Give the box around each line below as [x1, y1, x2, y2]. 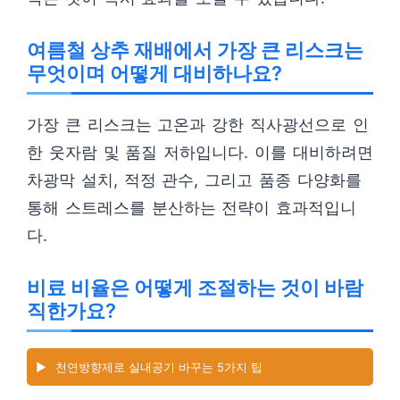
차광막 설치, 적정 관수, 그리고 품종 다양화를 [27, 171, 362, 189]
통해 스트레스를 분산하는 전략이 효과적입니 [27, 198, 357, 217]
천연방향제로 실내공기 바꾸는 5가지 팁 [55, 360, 262, 374]
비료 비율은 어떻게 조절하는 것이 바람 [27, 276, 363, 299]
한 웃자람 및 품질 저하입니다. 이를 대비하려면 [27, 143, 373, 162]
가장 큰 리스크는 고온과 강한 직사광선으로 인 [27, 115, 369, 134]
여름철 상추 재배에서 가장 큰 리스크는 [27, 38, 363, 62]
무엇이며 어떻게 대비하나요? [27, 62, 282, 85]
